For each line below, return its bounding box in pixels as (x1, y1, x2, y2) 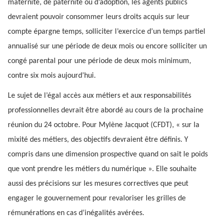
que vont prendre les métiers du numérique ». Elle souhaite (8, 165, 197, 174)
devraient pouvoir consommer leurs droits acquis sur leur (8, 13, 190, 22)
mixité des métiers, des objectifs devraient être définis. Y (8, 136, 188, 144)
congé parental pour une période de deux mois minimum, (8, 57, 191, 66)
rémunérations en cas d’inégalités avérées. (8, 209, 144, 218)
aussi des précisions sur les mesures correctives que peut (8, 180, 188, 188)
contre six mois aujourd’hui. (8, 72, 96, 80)
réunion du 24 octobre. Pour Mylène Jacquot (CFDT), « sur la (8, 121, 199, 130)
